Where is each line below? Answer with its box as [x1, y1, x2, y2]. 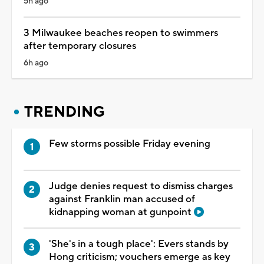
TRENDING [24, 102, 105, 121]
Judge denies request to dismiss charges [49, 180, 233, 193]
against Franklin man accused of [49, 193, 195, 206]
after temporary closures [24, 39, 136, 52]
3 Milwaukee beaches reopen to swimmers [24, 26, 218, 39]
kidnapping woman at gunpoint [49, 206, 194, 219]
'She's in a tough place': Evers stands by [49, 237, 229, 251]
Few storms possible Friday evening [49, 137, 210, 150]
